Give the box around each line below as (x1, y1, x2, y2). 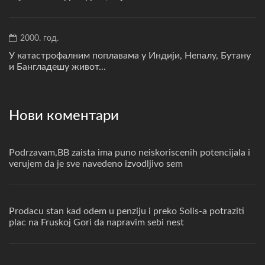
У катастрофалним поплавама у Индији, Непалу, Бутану (9, 51, 251, 61)
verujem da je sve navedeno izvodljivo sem (9, 159, 183, 169)
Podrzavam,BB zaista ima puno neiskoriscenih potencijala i (9, 148, 250, 158)
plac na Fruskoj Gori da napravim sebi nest (9, 218, 184, 228)
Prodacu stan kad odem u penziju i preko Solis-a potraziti (9, 206, 244, 216)
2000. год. (18, 34, 59, 43)
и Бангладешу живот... (9, 62, 106, 72)
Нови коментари (9, 109, 119, 124)
